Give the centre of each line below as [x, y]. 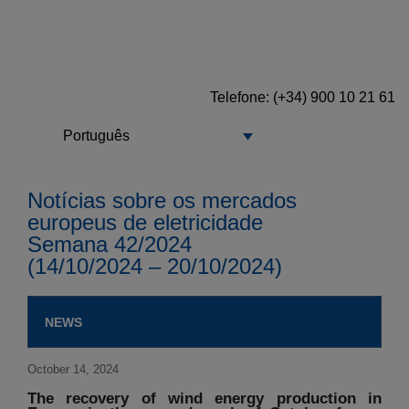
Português [96, 136]
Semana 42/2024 [110, 245]
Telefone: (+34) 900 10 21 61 [303, 97]
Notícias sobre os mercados [162, 201]
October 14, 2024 [73, 370]
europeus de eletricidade [145, 223]
